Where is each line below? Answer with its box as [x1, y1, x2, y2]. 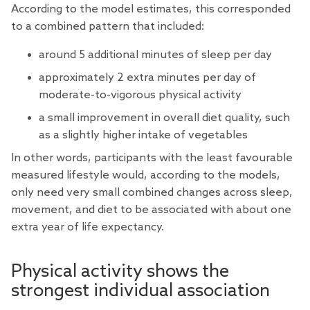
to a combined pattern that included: [11, 19, 204, 33]
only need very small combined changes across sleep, [11, 185, 293, 199]
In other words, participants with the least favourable [11, 151, 293, 165]
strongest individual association [11, 281, 270, 302]
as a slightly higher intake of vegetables [39, 128, 248, 142]
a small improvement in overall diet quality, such [39, 111, 290, 125]
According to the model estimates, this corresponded [11, 2, 291, 16]
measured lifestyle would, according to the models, [11, 168, 280, 182]
